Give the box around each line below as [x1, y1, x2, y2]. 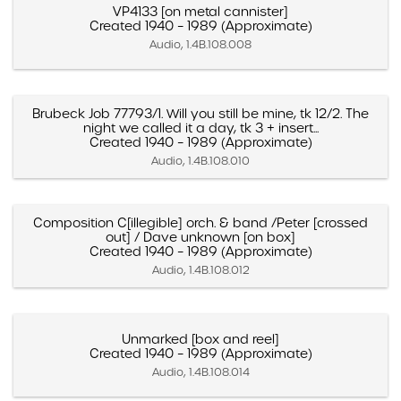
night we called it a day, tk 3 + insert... [82, 119, 319, 136]
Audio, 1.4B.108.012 [151, 262, 250, 277]
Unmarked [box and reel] [122, 330, 279, 347]
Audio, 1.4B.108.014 [151, 364, 250, 379]
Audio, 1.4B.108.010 [151, 153, 250, 167]
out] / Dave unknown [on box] [106, 228, 295, 245]
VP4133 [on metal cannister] [113, 3, 288, 20]
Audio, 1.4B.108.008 [149, 37, 252, 51]
